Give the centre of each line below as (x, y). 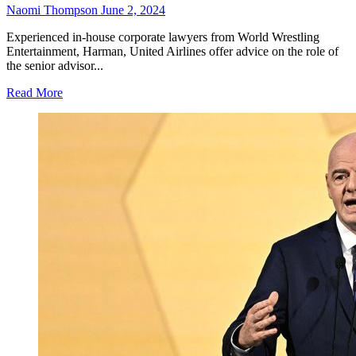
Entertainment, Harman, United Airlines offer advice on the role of (172, 51)
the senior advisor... (55, 65)
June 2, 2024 (133, 10)
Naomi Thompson (54, 10)
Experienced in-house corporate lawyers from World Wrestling (163, 37)
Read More (35, 92)
